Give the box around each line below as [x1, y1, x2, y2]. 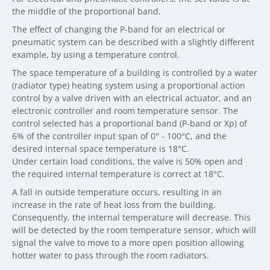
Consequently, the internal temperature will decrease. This [12, 212, 251, 223]
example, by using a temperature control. [12, 49, 180, 60]
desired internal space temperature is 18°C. [12, 143, 189, 154]
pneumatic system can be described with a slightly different [12, 36, 254, 48]
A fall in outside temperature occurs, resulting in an [12, 186, 222, 198]
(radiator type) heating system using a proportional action [12, 80, 245, 91]
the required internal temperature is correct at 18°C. [12, 168, 225, 180]
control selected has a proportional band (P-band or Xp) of [12, 118, 247, 129]
